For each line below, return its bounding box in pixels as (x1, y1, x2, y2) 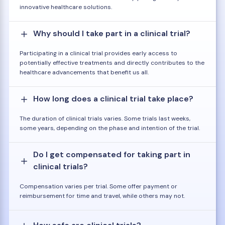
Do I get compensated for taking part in (33, 149, 190, 160)
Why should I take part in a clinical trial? (33, 28, 190, 39)
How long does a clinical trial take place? (33, 93, 193, 104)
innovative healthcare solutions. (20, 3, 112, 11)
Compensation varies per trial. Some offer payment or (20, 182, 177, 190)
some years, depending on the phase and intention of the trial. (20, 124, 200, 132)
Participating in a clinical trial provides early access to (20, 49, 177, 57)
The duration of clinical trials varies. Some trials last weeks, (20, 114, 190, 123)
